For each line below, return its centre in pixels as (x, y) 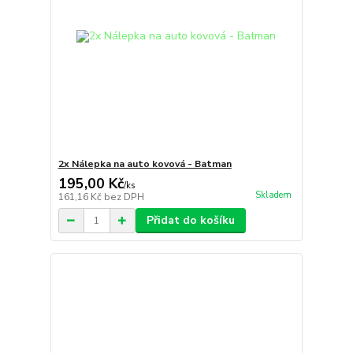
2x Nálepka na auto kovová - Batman (145, 164)
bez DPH (124, 197)
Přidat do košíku (190, 221)
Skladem (273, 195)
